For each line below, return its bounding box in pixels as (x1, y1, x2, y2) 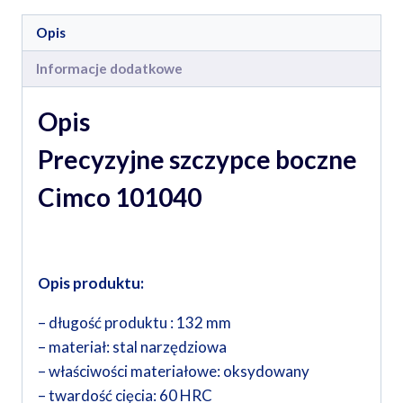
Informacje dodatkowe (36, 60, 184, 77)
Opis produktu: (38, 273, 144, 293)
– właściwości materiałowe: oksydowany (38, 362, 309, 381)
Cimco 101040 (38, 182, 201, 213)
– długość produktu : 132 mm (38, 313, 231, 333)
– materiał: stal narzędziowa (38, 337, 227, 357)
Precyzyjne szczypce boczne (38, 144, 357, 175)
